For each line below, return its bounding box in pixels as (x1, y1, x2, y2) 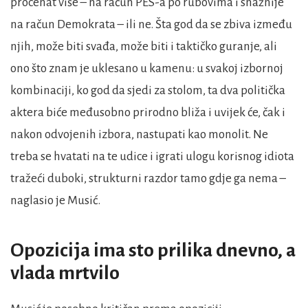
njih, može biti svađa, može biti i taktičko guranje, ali (10, 40, 277, 54)
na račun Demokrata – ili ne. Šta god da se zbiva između (10, 18, 292, 32)
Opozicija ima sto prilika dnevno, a (10, 240, 296, 261)
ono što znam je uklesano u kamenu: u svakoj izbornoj (10, 62, 283, 76)
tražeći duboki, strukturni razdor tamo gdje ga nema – (10, 172, 286, 186)
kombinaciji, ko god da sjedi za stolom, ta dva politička (10, 84, 285, 98)
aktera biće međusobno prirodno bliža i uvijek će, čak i (10, 106, 285, 120)
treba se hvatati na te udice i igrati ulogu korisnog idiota (10, 150, 294, 164)
